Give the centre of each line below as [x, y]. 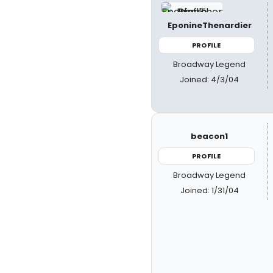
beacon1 [210, 136]
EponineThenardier [209, 25]
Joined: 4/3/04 [210, 80]
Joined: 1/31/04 [209, 190]
